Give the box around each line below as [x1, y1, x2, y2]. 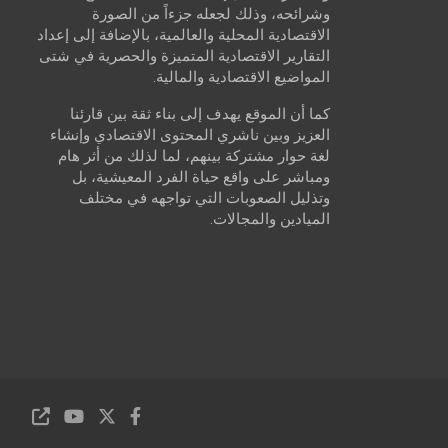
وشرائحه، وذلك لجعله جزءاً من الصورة [91, 5, 330, 24]
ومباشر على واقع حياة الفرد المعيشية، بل [71, 168, 330, 187]
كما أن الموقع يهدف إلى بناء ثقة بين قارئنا [69, 105, 330, 124]
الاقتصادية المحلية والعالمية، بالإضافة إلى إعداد [36, 26, 330, 45]
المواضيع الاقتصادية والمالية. [152, 68, 330, 87]
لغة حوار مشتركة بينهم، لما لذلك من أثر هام [57, 147, 330, 166]
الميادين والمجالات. [209, 210, 330, 229]
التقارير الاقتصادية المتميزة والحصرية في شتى [38, 47, 330, 66]
